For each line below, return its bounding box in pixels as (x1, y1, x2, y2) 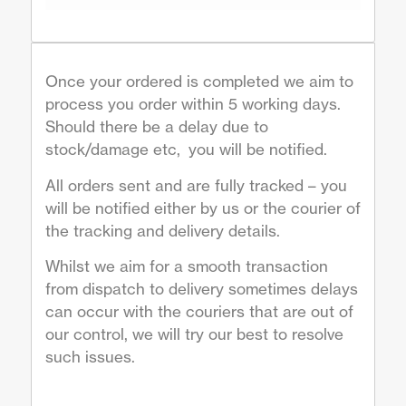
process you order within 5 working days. (44, 94, 344, 114)
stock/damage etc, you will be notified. (44, 140, 327, 159)
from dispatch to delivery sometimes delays (44, 278, 358, 298)
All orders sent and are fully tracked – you (44, 175, 347, 195)
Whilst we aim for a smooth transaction (44, 256, 328, 275)
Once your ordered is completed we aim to (44, 72, 353, 92)
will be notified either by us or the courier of (44, 198, 361, 217)
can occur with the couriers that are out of (44, 301, 353, 321)
